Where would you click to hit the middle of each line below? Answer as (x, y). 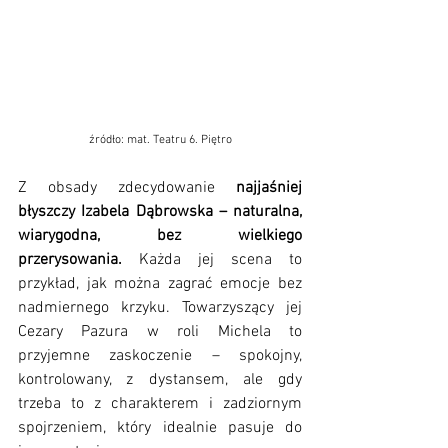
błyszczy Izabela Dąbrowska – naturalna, (160, 212)
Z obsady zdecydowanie (127, 188)
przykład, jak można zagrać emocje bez (160, 284)
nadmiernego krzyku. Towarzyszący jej (160, 308)
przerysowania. (78, 260)
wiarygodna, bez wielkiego (160, 236)
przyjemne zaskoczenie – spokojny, (160, 356)
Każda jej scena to (220, 260)
